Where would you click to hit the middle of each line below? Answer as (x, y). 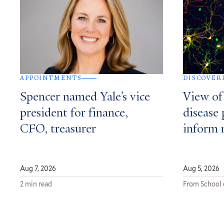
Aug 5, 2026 (201, 168)
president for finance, (74, 114)
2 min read (36, 184)
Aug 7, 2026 (38, 168)
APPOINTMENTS (51, 78)
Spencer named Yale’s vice (85, 98)
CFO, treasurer (58, 130)
